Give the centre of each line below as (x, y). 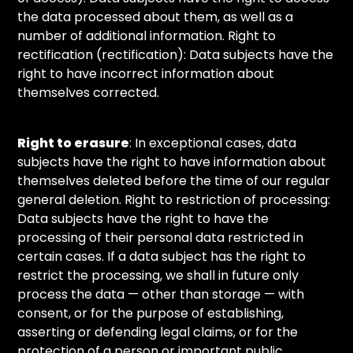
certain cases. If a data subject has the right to (162, 256)
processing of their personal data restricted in (161, 238)
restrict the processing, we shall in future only (158, 275)
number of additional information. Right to (147, 36)
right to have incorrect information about (146, 74)
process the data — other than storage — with (161, 294)
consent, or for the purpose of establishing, (151, 313)
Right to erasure (74, 143)
